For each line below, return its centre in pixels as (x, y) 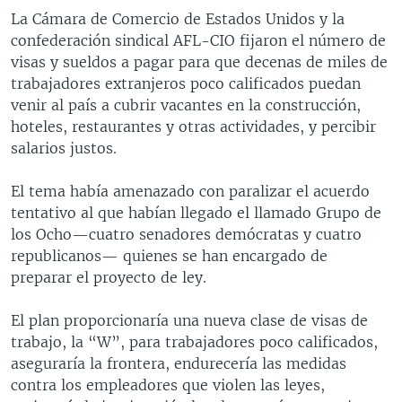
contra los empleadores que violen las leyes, (168, 385)
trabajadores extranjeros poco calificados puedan (186, 83)
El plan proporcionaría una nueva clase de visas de (189, 320)
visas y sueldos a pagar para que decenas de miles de (199, 61)
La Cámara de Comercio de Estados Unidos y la (178, 18)
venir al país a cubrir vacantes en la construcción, (186, 105)
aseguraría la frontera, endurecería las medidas (179, 363)
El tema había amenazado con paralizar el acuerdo (190, 191)
